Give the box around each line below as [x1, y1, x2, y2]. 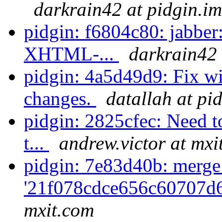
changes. [24, 88, 96, 110]
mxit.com [24, 199, 94, 221]
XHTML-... [24, 43, 119, 65]
